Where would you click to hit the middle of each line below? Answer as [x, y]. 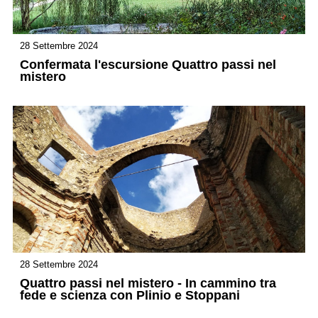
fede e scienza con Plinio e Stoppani [130, 295]
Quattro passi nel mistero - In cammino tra [148, 283]
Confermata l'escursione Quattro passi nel [148, 65]
